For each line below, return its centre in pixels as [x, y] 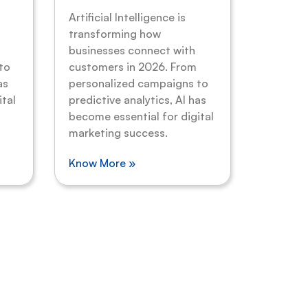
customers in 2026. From [132, 67]
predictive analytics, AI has [137, 100]
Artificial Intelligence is [127, 18]
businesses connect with [132, 51]
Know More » [102, 163]
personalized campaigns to [138, 84]
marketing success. [118, 133]
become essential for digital [141, 117]
